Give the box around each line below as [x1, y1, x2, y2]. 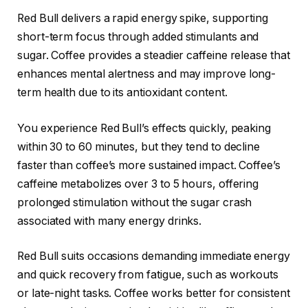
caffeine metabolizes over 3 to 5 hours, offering [17, 177, 259, 190]
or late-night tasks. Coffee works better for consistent [17, 287, 290, 300]
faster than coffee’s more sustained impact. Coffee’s [17, 158, 280, 172]
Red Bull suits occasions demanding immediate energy [17, 250, 290, 263]
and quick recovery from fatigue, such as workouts [17, 268, 279, 282]
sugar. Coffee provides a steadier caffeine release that [17, 49, 290, 63]
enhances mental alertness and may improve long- [17, 67, 276, 81]
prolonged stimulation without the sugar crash [17, 195, 252, 209]
